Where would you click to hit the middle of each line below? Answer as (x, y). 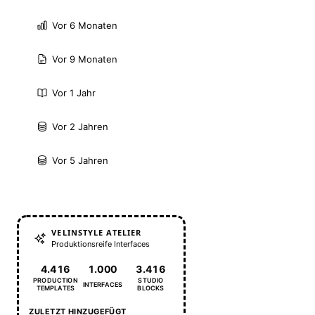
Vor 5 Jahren (80, 161)
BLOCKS (151, 288)
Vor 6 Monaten (84, 26)
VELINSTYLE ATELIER (97, 232)
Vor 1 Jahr (73, 93)
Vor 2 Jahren (80, 127)
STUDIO (151, 281)
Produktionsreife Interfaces (101, 244)
